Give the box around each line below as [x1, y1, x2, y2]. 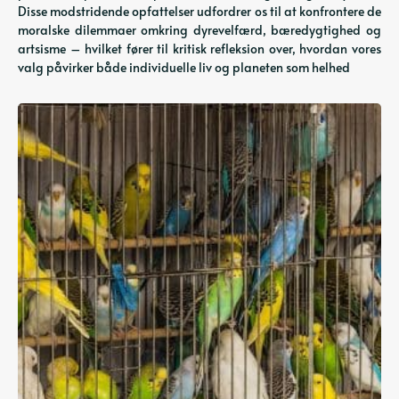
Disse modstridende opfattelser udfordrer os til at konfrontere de [18, 3, 381, 20]
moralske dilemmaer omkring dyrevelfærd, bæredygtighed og [18, 21, 381, 38]
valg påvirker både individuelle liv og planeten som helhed [18, 59, 350, 76]
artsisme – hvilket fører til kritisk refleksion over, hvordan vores [18, 40, 381, 57]
